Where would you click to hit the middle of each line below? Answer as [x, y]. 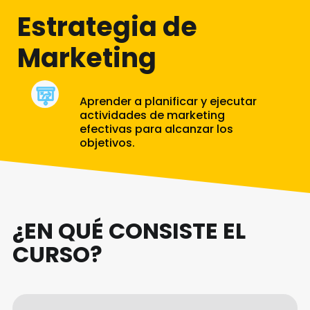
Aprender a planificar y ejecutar [168, 101]
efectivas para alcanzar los [156, 129]
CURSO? [57, 255]
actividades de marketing [152, 115]
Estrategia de [107, 27]
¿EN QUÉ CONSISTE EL [129, 231]
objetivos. [107, 143]
